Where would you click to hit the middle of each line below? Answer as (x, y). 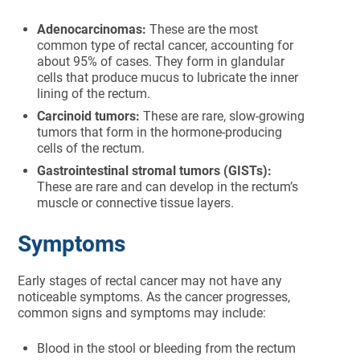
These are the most (202, 29)
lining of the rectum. (94, 94)
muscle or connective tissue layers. (136, 203)
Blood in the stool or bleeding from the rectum (167, 348)
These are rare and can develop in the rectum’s (168, 187)
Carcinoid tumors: (90, 116)
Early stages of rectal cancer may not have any (150, 281)
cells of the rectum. (91, 148)
